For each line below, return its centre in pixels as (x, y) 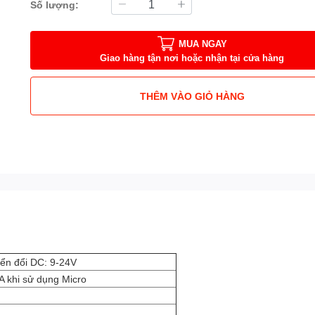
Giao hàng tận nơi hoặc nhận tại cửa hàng (192, 57)
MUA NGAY (202, 43)
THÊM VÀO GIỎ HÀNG (192, 96)
